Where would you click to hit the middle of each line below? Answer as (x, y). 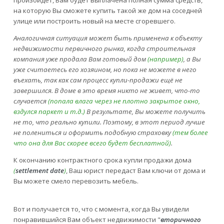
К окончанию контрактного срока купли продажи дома (102, 160)
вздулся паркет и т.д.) (49, 112)
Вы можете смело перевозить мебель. (76, 181)
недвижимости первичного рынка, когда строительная (104, 49)
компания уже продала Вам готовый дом (80, 59)
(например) (165, 59)
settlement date (39, 171)
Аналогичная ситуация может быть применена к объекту (107, 38)
